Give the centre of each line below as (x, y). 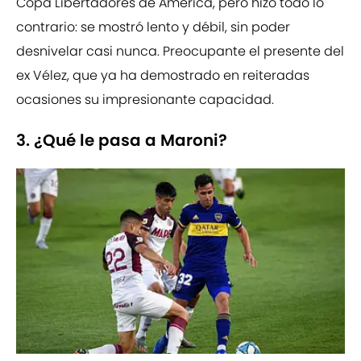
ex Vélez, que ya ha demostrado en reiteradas (163, 76)
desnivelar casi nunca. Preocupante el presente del (180, 52)
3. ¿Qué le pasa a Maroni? (122, 141)
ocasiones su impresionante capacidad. (145, 100)
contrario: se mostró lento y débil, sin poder (153, 27)
